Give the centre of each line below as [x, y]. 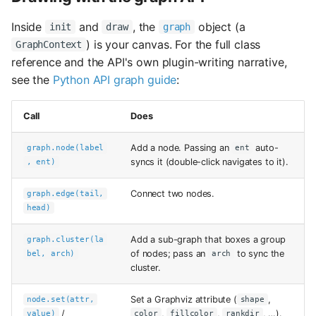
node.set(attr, [60, 300]
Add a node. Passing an [181, 147]
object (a [220, 26]
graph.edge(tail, [65, 194]
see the [32, 79]
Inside [28, 26]
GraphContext [49, 45]
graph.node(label [65, 148]
